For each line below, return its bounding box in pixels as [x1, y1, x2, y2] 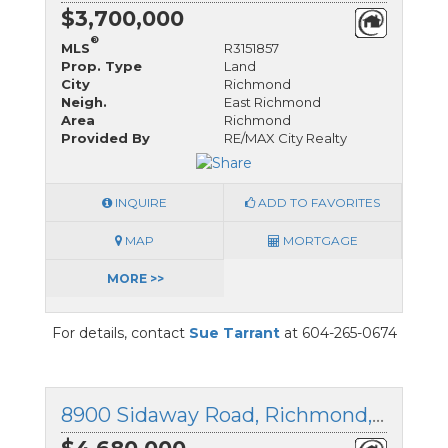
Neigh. [61, 93, 107, 110]
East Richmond [224, 93, 321, 110]
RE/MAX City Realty [224, 129, 347, 146]
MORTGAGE [279, 233, 358, 249]
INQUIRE [112, 195, 167, 211]
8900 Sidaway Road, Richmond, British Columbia [372, 403, 384, 428]
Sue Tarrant [188, 324, 280, 343]
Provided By [61, 129, 150, 146]
